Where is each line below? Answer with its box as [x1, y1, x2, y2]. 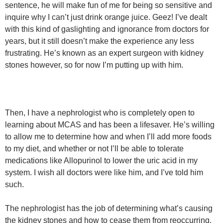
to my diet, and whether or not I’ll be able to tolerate [5, 144, 184, 153]
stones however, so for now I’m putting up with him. [5, 61, 183, 69]
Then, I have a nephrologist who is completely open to [5, 109, 195, 117]
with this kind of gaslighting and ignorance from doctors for [5, 25, 209, 33]
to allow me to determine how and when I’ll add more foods [5, 132, 212, 141]
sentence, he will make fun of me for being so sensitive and [5, 1, 212, 9]
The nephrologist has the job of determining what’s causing [5, 204, 213, 213]
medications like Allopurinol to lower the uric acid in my [5, 156, 198, 165]
